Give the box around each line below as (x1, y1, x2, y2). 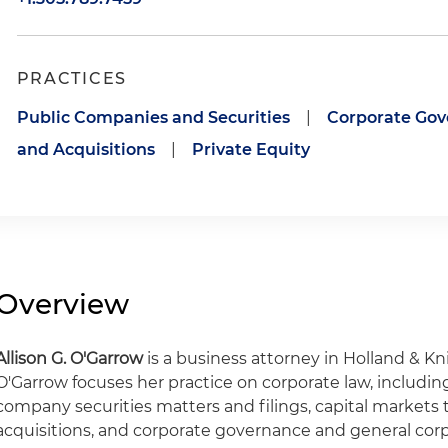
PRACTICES (16, 69, 127, 88)
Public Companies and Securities (16, 108, 290, 127)
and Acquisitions (16, 140, 155, 159)
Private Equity (191, 140, 310, 159)
